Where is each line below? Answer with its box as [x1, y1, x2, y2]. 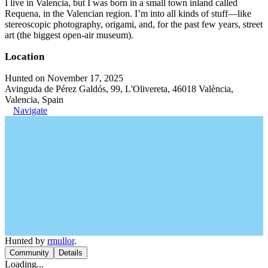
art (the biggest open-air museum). [5, 30, 133, 40]
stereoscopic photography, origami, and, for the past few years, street [5, 19, 263, 29]
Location [5, 51, 44, 62]
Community [10, 248, 49, 257]
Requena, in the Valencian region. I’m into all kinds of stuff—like [5, 8, 251, 19]
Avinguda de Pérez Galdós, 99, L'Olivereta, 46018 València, [5, 84, 233, 94]
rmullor [47, 236, 74, 246]
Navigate [13, 105, 47, 115]
